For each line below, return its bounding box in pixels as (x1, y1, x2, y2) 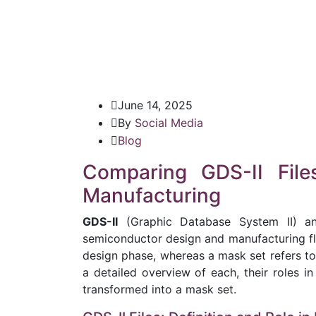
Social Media (135, 116, 203, 130)
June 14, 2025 (118, 98, 193, 112)
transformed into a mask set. (83, 282, 236, 296)
